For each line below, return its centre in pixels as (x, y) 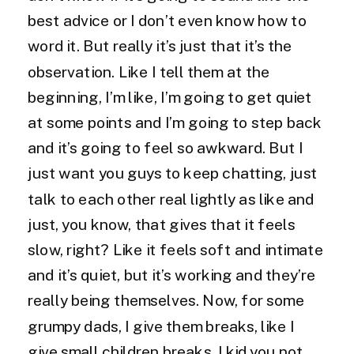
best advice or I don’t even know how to (167, 21)
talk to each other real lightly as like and (171, 200)
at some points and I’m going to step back (175, 123)
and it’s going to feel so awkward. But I (166, 149)
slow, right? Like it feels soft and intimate (175, 250)
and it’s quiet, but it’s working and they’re (171, 276)
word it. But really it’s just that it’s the (160, 47)
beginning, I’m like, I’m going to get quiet (170, 98)
